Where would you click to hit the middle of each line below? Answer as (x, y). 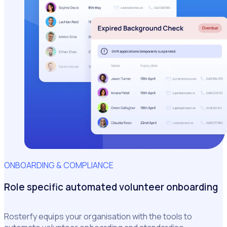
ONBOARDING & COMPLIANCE (59, 165)
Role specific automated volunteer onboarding (111, 187)
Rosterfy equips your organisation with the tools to (98, 217)
